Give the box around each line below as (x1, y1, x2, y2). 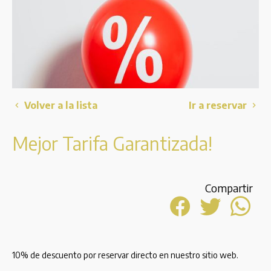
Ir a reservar (189, 99, 249, 111)
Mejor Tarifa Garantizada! (12, 132, 212, 155)
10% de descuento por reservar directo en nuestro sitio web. (12, 250, 238, 260)
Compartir (205, 181, 253, 195)
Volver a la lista (22, 99, 97, 111)
